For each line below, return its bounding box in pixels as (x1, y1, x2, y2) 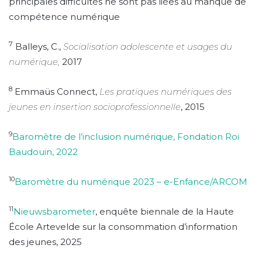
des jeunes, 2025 (9, 236, 82, 247)
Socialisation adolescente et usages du (63, 40, 232, 52)
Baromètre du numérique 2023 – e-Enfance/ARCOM (15, 175, 247, 187)
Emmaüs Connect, (12, 85, 99, 97)
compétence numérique (9, 11, 120, 22)
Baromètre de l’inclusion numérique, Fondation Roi (12, 130, 239, 142)
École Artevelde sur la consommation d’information (9, 220, 237, 232)
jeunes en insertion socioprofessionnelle (9, 101, 181, 112)
